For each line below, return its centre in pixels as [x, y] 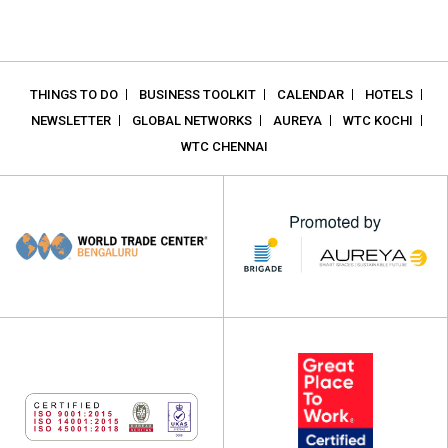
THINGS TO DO [74, 94]
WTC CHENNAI [224, 146]
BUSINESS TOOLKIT [197, 94]
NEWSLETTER [70, 120]
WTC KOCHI [377, 120]
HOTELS [389, 94]
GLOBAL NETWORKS [191, 120]
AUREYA [297, 120]
